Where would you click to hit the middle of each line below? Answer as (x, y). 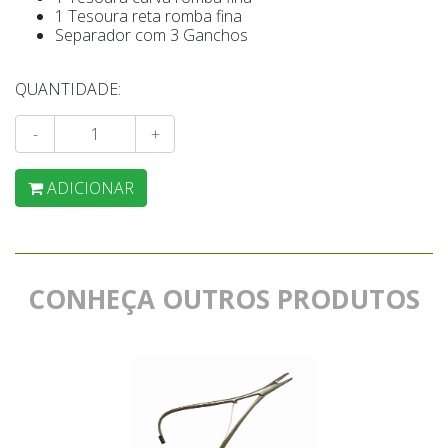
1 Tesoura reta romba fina (148, 16)
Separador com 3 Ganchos (151, 35)
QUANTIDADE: (68, 89)
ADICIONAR (90, 188)
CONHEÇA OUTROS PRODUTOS (224, 299)
